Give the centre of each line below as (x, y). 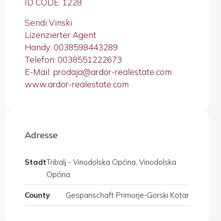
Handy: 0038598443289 (71, 47)
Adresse (41, 135)
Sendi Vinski (48, 23)
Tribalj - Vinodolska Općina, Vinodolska (111, 162)
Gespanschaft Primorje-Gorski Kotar (127, 195)
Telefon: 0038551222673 (73, 60)
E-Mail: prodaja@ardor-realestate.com (98, 72)
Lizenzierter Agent (60, 35)
